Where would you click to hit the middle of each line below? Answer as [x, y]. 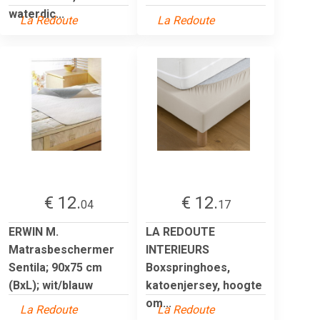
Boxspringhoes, [188, 267]
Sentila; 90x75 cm [55, 267]
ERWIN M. [34, 231]
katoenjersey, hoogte [204, 285]
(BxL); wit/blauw [51, 285]
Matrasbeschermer [61, 249]
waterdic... [36, 14]
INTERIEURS [177, 249]
